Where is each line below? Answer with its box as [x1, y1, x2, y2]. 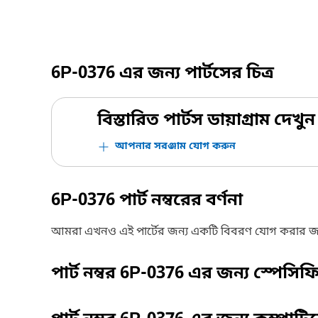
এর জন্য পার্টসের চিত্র [115, 62, 274, 85]
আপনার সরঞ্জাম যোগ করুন [115, 140, 236, 153]
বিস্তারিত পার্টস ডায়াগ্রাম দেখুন [97, 109, 315, 132]
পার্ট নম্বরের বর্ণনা [115, 190, 243, 212]
